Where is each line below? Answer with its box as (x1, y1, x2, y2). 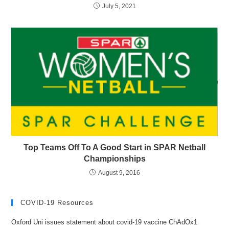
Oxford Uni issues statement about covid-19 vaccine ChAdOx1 (11, 218, 198, 226)
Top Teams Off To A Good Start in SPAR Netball (24, 143, 205, 152)
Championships (83, 154, 146, 164)
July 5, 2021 (102, 2, 136, 10)
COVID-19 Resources (20, 199, 94, 207)
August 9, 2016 (98, 169, 140, 177)
